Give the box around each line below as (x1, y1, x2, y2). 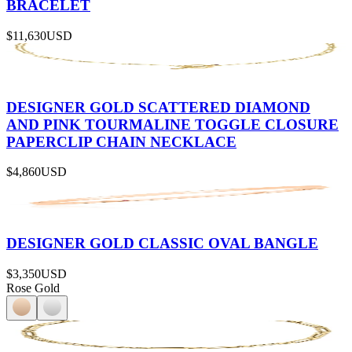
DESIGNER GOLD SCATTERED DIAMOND (6, 98, 310, 115)
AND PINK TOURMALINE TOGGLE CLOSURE (6, 115, 339, 133)
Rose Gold (6, 280, 60, 295)
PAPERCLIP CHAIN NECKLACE (6, 133, 236, 150)
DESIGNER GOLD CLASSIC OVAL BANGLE (6, 235, 318, 251)
